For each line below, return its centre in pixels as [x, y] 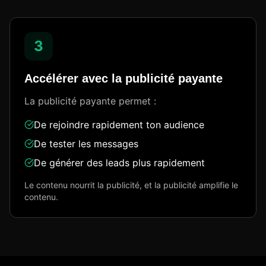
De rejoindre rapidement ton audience [119, 125]
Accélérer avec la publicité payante [123, 78]
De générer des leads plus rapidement [119, 163]
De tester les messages [86, 144]
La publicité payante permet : [90, 101]
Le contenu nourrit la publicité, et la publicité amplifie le [131, 185]
